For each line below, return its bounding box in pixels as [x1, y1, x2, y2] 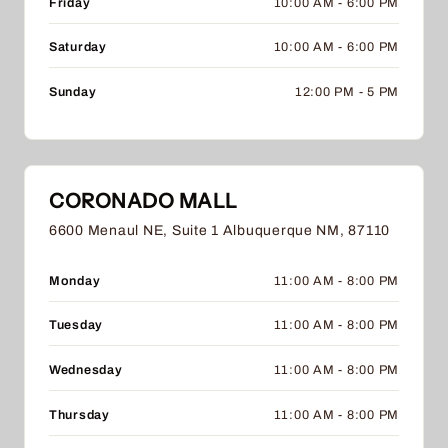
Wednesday [49, 362, 123, 377]
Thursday [49, 407, 110, 422]
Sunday [49, 84, 97, 99]
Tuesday [49, 318, 104, 333]
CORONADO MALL [49, 188, 238, 213]
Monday [49, 273, 101, 288]
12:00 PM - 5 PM [294, 84, 399, 99]
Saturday [49, 40, 107, 55]
